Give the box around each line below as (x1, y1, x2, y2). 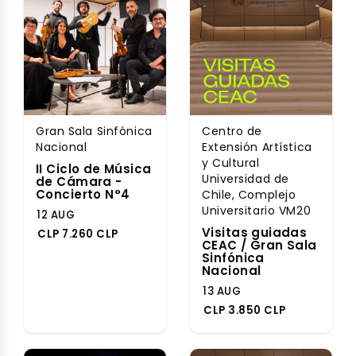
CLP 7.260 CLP (37, 226, 118, 242)
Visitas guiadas (202, 224, 308, 241)
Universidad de (202, 171, 289, 187)
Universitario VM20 (202, 203, 311, 219)
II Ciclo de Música (36, 161, 152, 177)
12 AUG (37, 207, 75, 222)
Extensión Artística (202, 139, 312, 155)
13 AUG (203, 284, 242, 299)
